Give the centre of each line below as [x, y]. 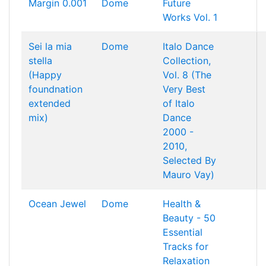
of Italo [179, 103]
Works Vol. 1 [190, 17]
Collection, [187, 61]
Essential [183, 232]
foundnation [56, 89]
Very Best [184, 89]
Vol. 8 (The [187, 75]
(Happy [45, 75]
